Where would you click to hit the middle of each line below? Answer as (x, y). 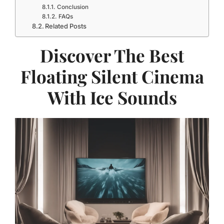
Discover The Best (112, 55)
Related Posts (66, 26)
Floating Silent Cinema (112, 76)
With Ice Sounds (112, 97)
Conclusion (72, 7)
